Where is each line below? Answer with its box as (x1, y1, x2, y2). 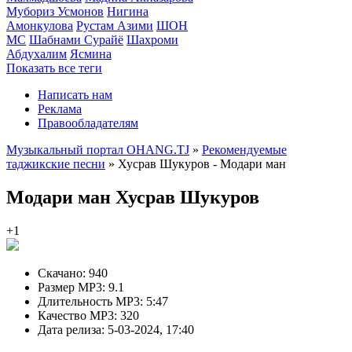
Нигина (107, 5, 148, 18)
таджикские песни (6, 157, 105, 170)
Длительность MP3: (38, 294, 143, 308)
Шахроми (126, 33, 178, 46)
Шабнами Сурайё (29, 33, 123, 46)
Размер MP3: (38, 280, 105, 294)
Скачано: (38, 266, 86, 280)
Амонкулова (6, 19, 73, 32)
